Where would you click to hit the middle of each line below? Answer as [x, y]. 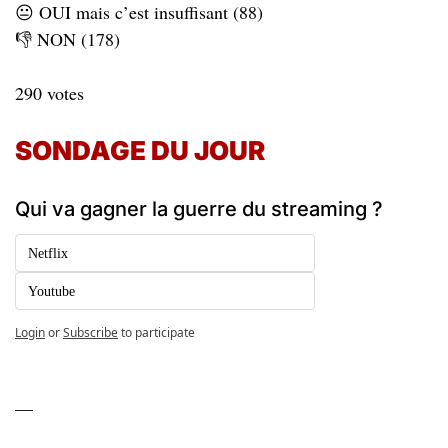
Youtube [51, 291]
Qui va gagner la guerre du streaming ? [199, 209]
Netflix [48, 253]
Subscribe [90, 332]
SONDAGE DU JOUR [142, 150]
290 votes [49, 93]
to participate [158, 332]
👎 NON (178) [67, 39]
